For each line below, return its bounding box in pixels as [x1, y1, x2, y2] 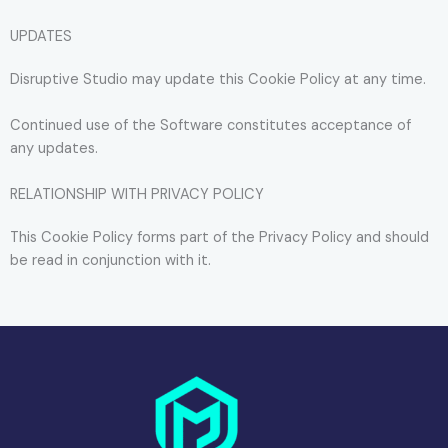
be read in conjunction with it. [10, 251, 211, 271]
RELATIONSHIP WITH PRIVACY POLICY [10, 185, 264, 205]
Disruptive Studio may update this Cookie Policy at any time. [10, 69, 426, 89]
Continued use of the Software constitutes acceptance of [10, 116, 411, 136]
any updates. [10, 139, 98, 159]
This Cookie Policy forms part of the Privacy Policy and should [10, 228, 429, 248]
